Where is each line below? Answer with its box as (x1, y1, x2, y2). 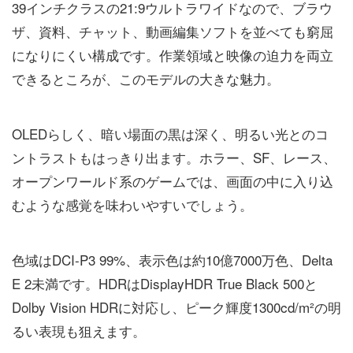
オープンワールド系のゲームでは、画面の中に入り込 (12, 170, 333, 191)
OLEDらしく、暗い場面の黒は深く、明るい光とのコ (12, 123, 329, 143)
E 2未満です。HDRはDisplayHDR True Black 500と (12, 273, 318, 293)
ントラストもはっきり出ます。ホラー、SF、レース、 (12, 147, 336, 167)
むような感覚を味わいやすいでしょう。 (12, 194, 253, 214)
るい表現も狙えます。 (12, 320, 146, 340)
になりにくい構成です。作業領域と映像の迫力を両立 (12, 44, 333, 65)
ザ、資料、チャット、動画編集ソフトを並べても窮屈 (12, 20, 333, 41)
